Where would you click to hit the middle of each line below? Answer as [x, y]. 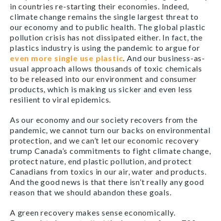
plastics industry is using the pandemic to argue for [105, 48]
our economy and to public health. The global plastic [108, 27]
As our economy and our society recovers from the [104, 120]
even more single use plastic [67, 58]
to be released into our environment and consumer [103, 79]
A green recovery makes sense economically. [93, 212]
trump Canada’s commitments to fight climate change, [110, 151]
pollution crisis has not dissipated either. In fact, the [106, 37]
